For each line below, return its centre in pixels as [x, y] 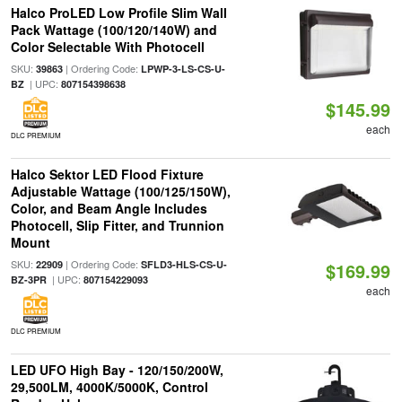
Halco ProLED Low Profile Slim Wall [118, 13]
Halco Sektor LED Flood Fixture [107, 174]
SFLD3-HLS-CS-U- [184, 264]
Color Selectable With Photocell [107, 47]
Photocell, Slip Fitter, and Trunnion [117, 225]
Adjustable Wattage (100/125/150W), [120, 191]
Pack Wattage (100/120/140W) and [114, 30]
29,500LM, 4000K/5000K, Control [109, 387]
